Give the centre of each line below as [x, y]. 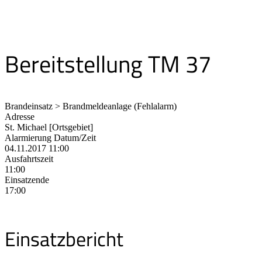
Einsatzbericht [64, 238]
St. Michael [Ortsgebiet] [49, 127]
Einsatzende [27, 180]
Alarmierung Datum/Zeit [50, 138]
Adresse [20, 117]
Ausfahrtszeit [29, 159]
